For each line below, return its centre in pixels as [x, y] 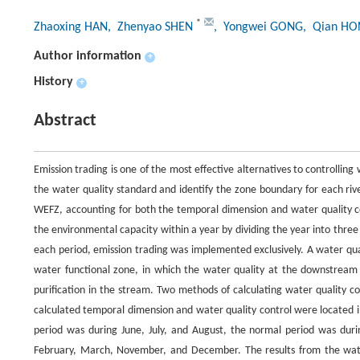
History [53, 82]
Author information [88, 56]
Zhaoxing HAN [71, 27]
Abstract [65, 121]
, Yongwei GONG [258, 27]
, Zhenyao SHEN [152, 27]
